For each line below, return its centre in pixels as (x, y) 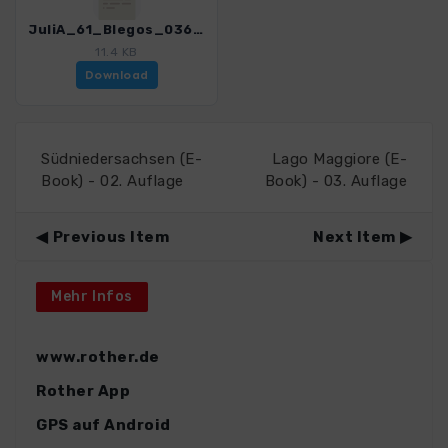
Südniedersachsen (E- (121, 159)
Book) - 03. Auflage (335, 181)
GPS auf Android (103, 425)
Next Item (354, 237)
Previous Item (110, 237)
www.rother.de (98, 357)
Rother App (83, 391)
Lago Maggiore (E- (339, 159)
